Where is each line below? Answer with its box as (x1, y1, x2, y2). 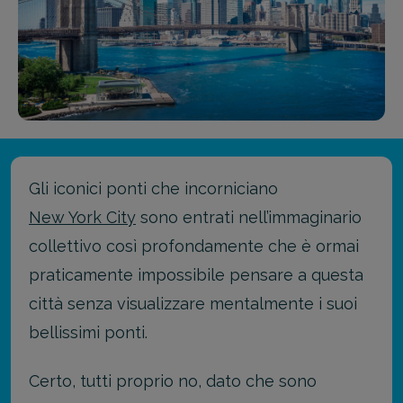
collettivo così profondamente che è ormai (29, 236, 359, 255)
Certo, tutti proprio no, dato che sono (29, 372, 317, 391)
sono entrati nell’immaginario (136, 207, 362, 227)
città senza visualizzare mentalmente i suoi (29, 293, 357, 313)
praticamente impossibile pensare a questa (29, 264, 363, 284)
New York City (29, 207, 136, 227)
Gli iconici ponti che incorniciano (29, 178, 278, 198)
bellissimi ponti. (29, 322, 148, 342)
